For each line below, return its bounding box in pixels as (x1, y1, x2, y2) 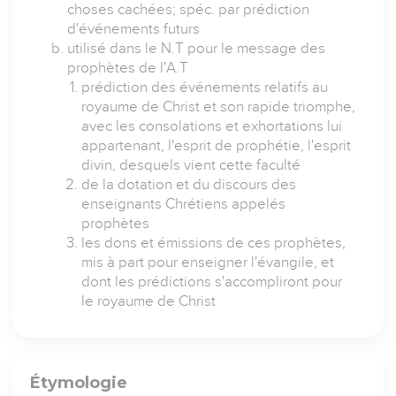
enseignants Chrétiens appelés (81, 195, 286, 213)
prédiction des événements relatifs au (81, 79, 329, 96)
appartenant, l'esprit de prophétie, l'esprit (81, 137, 352, 155)
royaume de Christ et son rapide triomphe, (81, 98, 356, 116)
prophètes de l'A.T (67, 59, 189, 77)
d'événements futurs (67, 20, 201, 38)
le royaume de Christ (81, 293, 217, 310)
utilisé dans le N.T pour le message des (67, 40, 326, 57)
